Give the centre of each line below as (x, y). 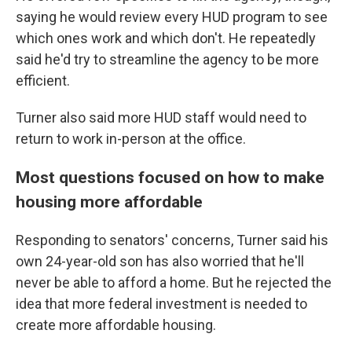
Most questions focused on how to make (170, 177)
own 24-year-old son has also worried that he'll (160, 261)
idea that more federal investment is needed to (161, 304)
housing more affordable (109, 202)
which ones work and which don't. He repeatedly (166, 38)
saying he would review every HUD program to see (172, 17)
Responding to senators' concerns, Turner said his (172, 240)
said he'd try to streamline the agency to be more (167, 59)
